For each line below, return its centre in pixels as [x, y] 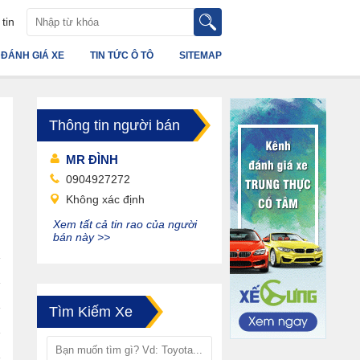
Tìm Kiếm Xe [91, 312]
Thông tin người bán [115, 125]
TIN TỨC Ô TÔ [122, 55]
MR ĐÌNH [92, 160]
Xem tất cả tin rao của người [125, 224]
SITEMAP [200, 55]
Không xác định [105, 199]
